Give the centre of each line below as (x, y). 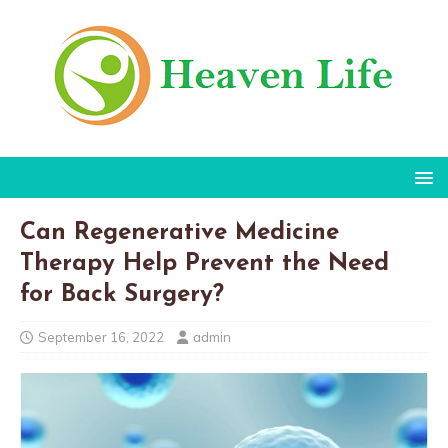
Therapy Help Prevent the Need (204, 264)
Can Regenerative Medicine (179, 233)
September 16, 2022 (101, 337)
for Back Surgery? (122, 295)
